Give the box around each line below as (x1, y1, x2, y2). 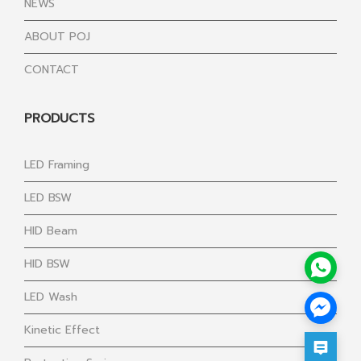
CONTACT (24, 60, 79, 78)
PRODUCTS (24, 108, 94, 128)
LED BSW (24, 189, 72, 206)
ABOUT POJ (24, 27, 90, 45)
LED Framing (24, 156, 89, 173)
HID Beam (24, 222, 77, 239)
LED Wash (24, 288, 77, 305)
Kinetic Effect (24, 321, 100, 338)
